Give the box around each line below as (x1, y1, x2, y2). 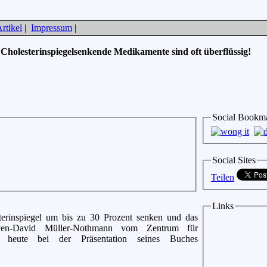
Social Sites (212, 154, 256, 165)
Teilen (211, 172, 234, 183)
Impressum (31, 23, 72, 33)
